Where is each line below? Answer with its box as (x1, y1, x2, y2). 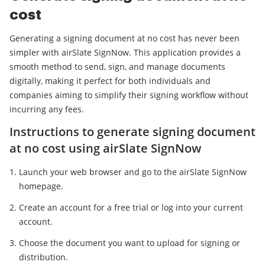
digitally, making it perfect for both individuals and (9, 75, 211, 87)
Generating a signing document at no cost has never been (9, 33, 240, 44)
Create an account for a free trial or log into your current (19, 202, 243, 214)
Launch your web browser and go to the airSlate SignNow (19, 166, 247, 178)
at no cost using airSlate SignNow (9, 140, 201, 157)
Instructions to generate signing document (9, 124, 256, 140)
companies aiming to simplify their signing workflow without (9, 89, 248, 101)
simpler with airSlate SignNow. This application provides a (9, 47, 241, 59)
